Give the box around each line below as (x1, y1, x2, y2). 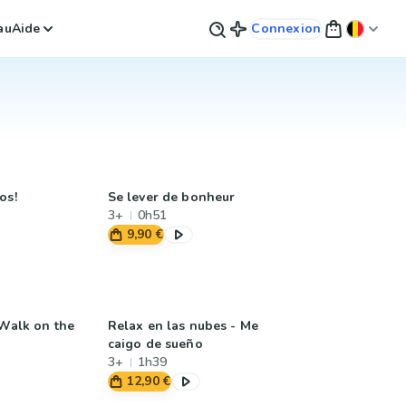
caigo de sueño (107, 335, 203, 353)
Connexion (251, 19, 322, 37)
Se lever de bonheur (107, 188, 236, 206)
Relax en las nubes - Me (107, 317, 259, 334)
